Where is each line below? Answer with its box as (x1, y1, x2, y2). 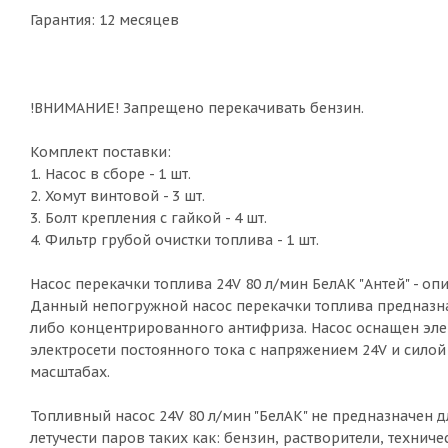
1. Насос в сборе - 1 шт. (30, 165, 191, 184)
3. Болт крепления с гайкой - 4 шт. (30, 209, 267, 228)
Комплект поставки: (30, 143, 171, 162)
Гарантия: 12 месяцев (30, 11, 179, 30)
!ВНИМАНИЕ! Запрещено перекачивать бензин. (30, 99, 364, 118)
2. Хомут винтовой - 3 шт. (30, 187, 205, 206)
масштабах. (30, 363, 110, 382)
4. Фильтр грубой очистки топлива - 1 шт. (30, 231, 319, 250)
